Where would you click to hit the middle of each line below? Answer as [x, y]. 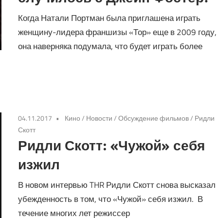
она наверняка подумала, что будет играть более [110, 46]
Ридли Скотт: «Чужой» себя [112, 145]
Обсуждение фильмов [154, 118]
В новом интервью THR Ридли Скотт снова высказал [117, 185]
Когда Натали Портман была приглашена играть [109, 18]
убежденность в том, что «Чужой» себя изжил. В [111, 199]
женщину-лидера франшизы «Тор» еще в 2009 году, [118, 32]
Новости [100, 118]
